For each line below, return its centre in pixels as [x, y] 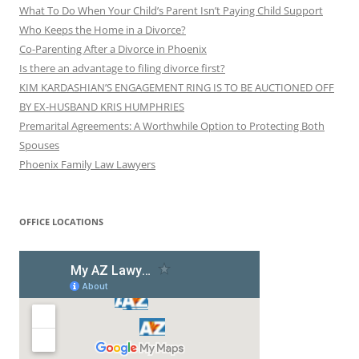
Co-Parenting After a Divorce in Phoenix [113, 48]
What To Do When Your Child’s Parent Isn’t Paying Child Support [171, 10]
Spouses [39, 145]
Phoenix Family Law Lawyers [87, 164]
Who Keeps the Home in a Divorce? [103, 29]
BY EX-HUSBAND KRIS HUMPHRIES [102, 106]
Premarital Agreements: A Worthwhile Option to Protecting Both [172, 125]
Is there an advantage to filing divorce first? [122, 68]
